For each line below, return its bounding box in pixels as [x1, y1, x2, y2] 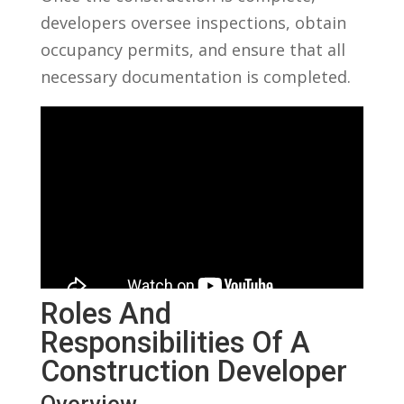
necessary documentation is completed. [40, 66, 351, 87]
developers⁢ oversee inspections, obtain [40, 12, 346, 33]
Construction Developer [40, 353, 347, 389]
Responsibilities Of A [40, 325, 310, 360]
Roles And [40, 296, 171, 331]
